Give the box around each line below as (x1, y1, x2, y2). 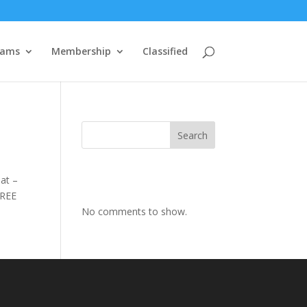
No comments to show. (82, 205, 188, 218)
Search (177, 128, 208, 142)
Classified (142, 45, 188, 58)
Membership (51, 45, 111, 58)
